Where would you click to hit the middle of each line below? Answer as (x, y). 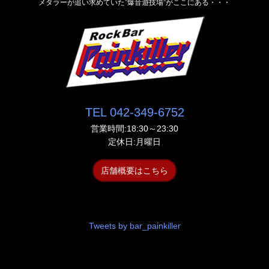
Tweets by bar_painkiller (134, 226)
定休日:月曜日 (134, 142)
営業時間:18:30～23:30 (134, 129)
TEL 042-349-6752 (134, 113)
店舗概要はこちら (134, 171)
